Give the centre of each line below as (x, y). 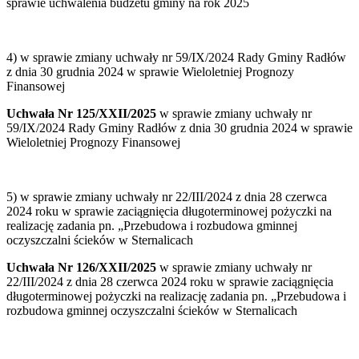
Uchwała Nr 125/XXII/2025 (83, 114)
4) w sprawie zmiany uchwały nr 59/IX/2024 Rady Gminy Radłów (176, 58)
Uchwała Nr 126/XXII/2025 (83, 268)
